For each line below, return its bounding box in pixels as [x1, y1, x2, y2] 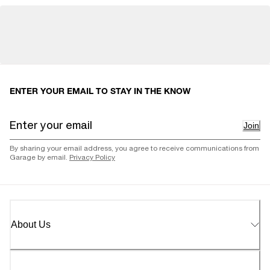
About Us [11, 219, 51, 230]
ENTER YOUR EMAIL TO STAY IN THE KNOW [10, 88, 190, 96]
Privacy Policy [69, 154, 115, 162]
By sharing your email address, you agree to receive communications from [10, 145, 259, 152]
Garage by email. [10, 154, 69, 162]
